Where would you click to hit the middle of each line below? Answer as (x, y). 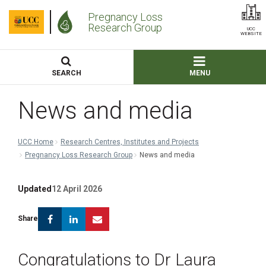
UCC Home (36, 142)
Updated (35, 189)
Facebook (83, 214)
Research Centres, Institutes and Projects (130, 142)
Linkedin (104, 214)
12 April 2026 (77, 189)
